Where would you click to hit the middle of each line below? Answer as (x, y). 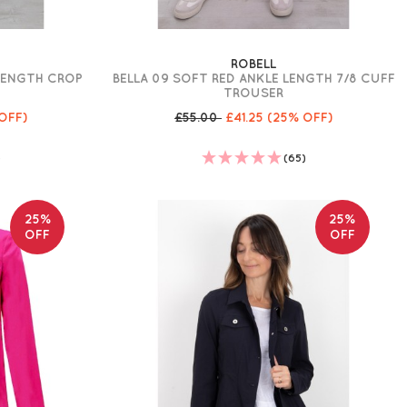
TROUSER (254, 93)
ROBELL (254, 64)
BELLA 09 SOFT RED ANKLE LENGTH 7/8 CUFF (253, 79)
